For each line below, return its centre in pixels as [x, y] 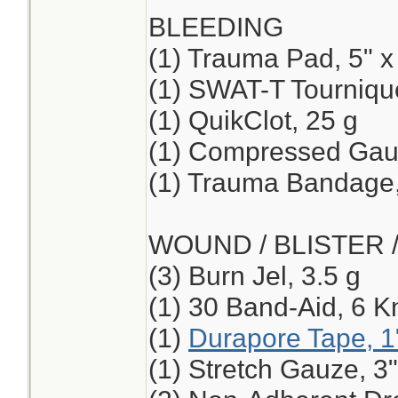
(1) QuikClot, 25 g [253, 120]
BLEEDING [216, 27]
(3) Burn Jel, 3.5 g [255, 275]
